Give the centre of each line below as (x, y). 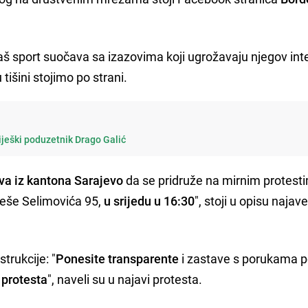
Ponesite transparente (118, 258)
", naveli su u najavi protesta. (125, 279)
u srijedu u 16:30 (150, 200)
